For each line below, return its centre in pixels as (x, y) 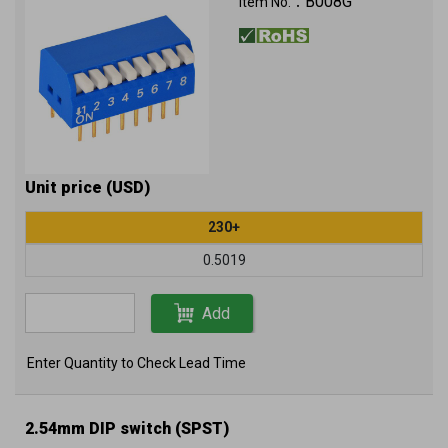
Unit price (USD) (87, 187)
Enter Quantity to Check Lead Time (136, 363)
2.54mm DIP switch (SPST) (127, 428)
